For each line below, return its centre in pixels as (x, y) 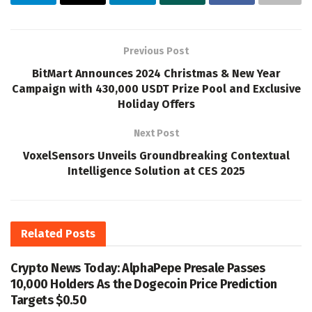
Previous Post (156, 51)
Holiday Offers (156, 104)
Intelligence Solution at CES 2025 (156, 171)
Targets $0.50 (49, 300)
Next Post (156, 133)
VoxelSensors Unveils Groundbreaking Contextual (156, 155)
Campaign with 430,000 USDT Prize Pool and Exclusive (156, 88)
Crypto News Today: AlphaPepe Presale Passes (138, 268)
